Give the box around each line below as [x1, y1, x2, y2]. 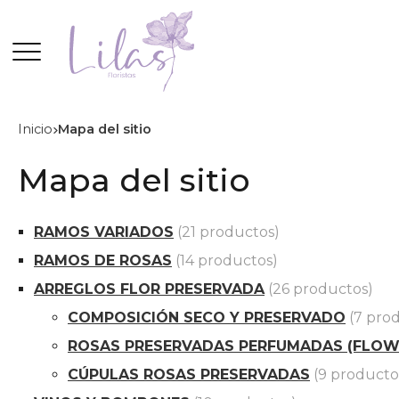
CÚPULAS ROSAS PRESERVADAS [68, 366, 310, 384]
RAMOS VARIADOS [34, 224, 174, 241]
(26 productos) [268, 281, 373, 298]
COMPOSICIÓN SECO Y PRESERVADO [68, 309, 346, 327]
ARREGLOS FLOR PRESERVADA [34, 281, 265, 298]
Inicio [22, 121, 53, 137]
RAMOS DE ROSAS [34, 252, 172, 270]
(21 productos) [177, 224, 280, 241]
